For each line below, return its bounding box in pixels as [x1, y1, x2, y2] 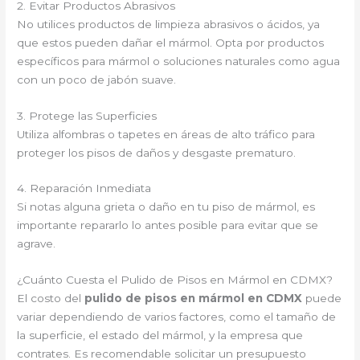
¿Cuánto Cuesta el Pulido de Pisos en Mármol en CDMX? [17, 273, 333, 287]
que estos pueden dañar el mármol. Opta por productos [17, 35, 325, 49]
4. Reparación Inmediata [17, 182, 152, 195]
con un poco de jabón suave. [17, 72, 177, 86]
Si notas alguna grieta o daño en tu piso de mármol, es [17, 200, 316, 214]
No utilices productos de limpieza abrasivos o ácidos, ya [17, 17, 321, 31]
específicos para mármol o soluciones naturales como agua [17, 54, 341, 67]
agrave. [17, 237, 56, 251]
